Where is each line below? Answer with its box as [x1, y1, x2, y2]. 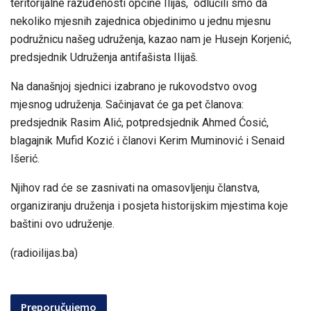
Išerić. [10, 152, 40, 166]
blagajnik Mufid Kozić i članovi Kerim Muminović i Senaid [10, 134, 285, 148]
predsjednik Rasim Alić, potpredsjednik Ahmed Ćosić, [10, 116, 269, 130]
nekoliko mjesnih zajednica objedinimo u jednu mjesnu [10, 15, 271, 28]
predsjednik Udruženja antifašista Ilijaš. [10, 51, 198, 65]
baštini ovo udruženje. [10, 217, 115, 231]
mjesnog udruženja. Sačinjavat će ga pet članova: [10, 98, 244, 112]
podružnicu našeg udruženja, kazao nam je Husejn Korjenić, [10, 33, 292, 47]
